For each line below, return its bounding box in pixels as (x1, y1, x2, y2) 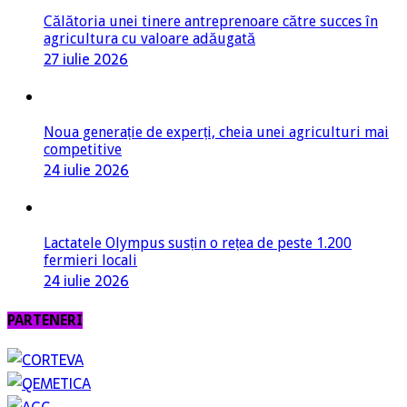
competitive (44, 140, 122, 158)
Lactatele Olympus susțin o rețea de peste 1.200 (44, 233, 352, 252)
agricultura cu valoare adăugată (44, 29, 255, 47)
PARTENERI (7, 312, 83, 330)
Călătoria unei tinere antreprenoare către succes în (44, 12, 378, 30)
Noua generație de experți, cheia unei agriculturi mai (44, 123, 389, 141)
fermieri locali (44, 251, 137, 269)
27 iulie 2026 (44, 46, 128, 71)
